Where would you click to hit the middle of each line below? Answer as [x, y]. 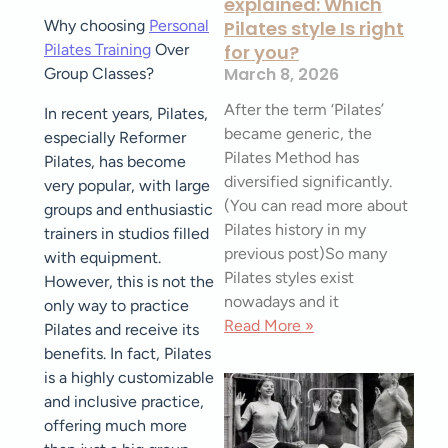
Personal [179, 25]
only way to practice [116, 305]
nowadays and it [281, 301]
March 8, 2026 [281, 74]
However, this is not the [129, 281]
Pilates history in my [295, 229]
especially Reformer [115, 137]
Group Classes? [99, 73]
